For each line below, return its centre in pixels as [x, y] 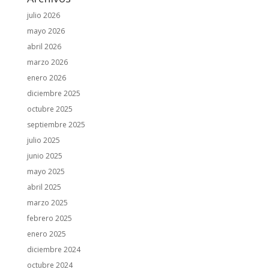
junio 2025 [44, 156]
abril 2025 [44, 187]
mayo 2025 [46, 171]
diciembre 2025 [53, 93]
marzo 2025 [47, 203]
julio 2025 [43, 140]
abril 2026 [44, 47]
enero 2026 [46, 78]
